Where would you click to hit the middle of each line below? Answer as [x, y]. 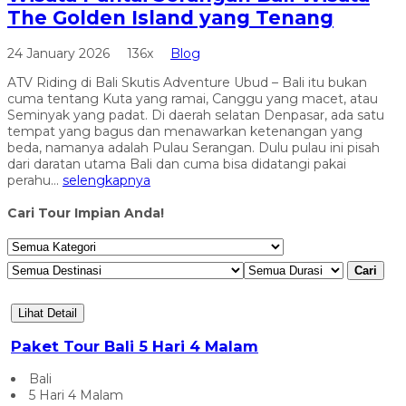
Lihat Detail [48, 313]
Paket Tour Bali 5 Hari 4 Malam [135, 347]
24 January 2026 [60, 53]
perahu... [35, 180]
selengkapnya [106, 180]
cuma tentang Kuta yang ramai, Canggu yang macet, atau [193, 98]
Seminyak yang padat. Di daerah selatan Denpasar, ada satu [196, 115]
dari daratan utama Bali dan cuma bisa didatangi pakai [177, 164]
